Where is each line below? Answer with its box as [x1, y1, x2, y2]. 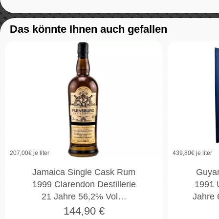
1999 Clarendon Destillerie [32, 179, 136, 190]
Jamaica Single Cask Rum [32, 167, 135, 177]
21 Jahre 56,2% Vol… [41, 192, 127, 202]
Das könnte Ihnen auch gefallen [10, 22, 167, 35]
